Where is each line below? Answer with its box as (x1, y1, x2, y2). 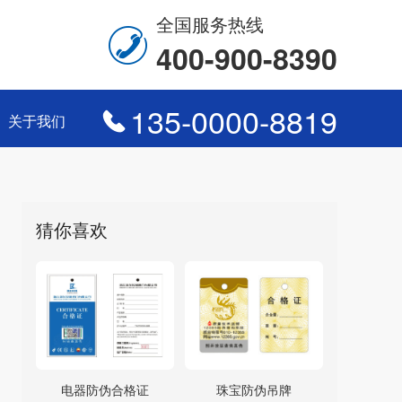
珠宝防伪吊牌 (216, 380, 293, 398)
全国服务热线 (156, 11, 264, 37)
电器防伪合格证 (60, 380, 149, 398)
